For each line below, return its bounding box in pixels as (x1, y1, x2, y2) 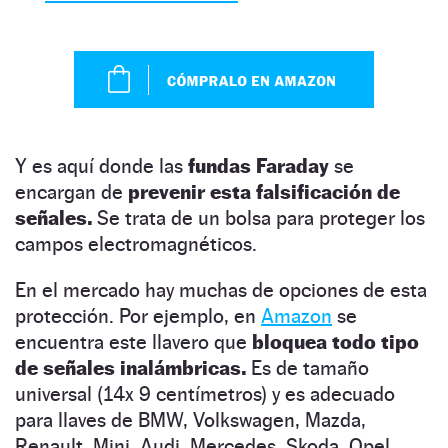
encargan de (15, 179, 128, 204)
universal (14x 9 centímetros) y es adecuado (15, 381, 395, 406)
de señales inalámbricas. (15, 355, 251, 380)
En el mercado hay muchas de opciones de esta (15, 277, 427, 302)
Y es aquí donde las (15, 153, 183, 178)
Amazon (261, 303, 332, 328)
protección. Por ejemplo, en (15, 303, 261, 328)
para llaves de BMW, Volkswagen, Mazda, (15, 407, 366, 432)
